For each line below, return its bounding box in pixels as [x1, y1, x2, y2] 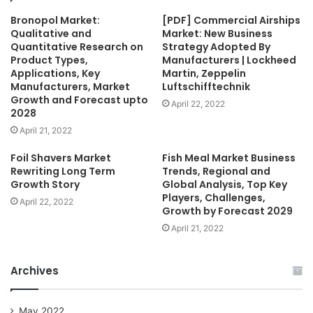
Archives [10, 263, 59, 278]
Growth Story [10, 177, 80, 191]
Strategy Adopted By [162, 40, 270, 54]
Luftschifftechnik [162, 80, 250, 94]
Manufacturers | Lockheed [162, 53, 296, 67]
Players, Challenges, [162, 191, 265, 205]
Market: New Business [162, 27, 272, 41]
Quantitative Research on [10, 40, 143, 54]
